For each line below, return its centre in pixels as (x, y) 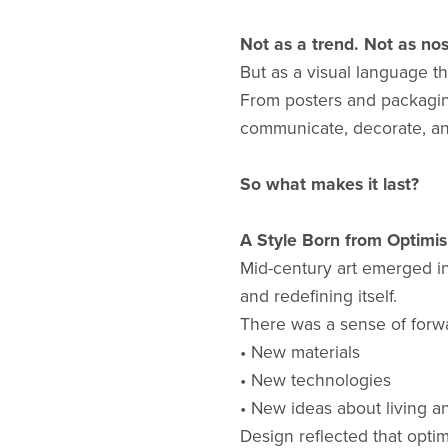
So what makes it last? (329, 185)
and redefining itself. (318, 297)
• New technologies (315, 381)
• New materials (299, 353)
